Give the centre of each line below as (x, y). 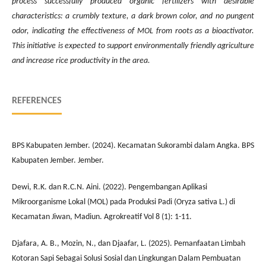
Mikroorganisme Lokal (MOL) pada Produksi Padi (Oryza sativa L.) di (123, 202)
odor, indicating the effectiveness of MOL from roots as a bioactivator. (133, 31)
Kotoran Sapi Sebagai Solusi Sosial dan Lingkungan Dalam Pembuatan (126, 258)
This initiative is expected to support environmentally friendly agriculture (133, 46)
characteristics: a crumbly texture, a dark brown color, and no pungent (133, 16)
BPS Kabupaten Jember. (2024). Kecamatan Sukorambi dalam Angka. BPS (133, 145)
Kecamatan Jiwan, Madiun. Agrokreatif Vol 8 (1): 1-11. (102, 217)
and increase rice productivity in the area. (81, 61)
